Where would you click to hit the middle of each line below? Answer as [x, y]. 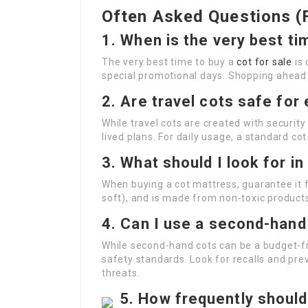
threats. [121, 273]
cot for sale [265, 62]
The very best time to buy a [169, 62]
